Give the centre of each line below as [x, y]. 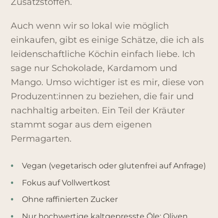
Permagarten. [41, 139]
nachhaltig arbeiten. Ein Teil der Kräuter [98, 111]
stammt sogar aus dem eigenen [82, 125]
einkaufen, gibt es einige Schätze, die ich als [108, 40]
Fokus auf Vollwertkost [66, 182]
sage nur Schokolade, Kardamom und [94, 68]
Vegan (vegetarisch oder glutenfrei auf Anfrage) [114, 166]
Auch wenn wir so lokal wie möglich [90, 26]
